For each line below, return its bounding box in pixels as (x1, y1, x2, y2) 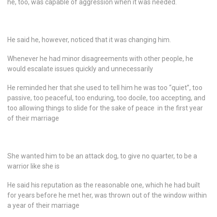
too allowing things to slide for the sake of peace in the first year (7, 104, 203, 112)
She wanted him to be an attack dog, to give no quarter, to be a (7, 152, 197, 160)
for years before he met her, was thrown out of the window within (7, 191, 207, 199)
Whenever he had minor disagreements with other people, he (7, 55, 193, 62)
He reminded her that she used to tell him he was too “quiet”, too (7, 84, 202, 92)
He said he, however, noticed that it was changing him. (7, 36, 171, 44)
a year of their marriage (7, 201, 79, 209)
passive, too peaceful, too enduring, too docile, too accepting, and (7, 94, 205, 102)
